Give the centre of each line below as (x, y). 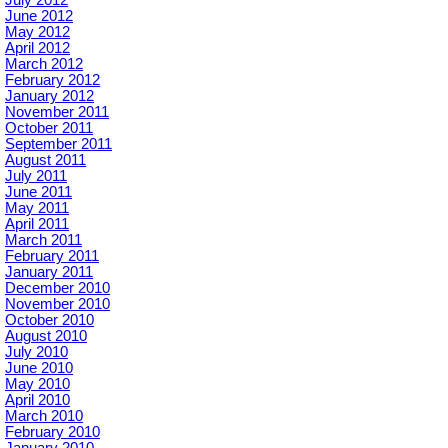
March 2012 (44, 64)
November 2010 (57, 304)
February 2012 (52, 80)
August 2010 (46, 336)
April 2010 (37, 400)
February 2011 (52, 256)
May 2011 (37, 208)
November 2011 (57, 112)
